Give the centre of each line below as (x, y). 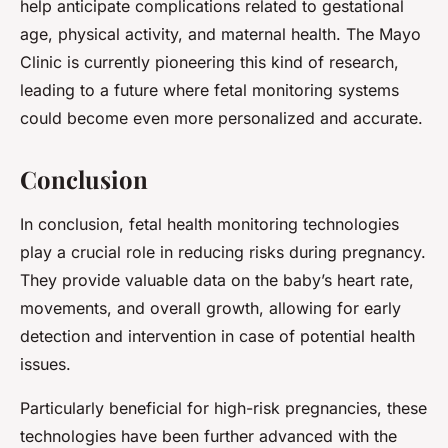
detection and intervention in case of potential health (217, 336)
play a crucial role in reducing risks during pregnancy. (223, 252)
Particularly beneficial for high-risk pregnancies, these (223, 408)
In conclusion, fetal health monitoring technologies (209, 224)
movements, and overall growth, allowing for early (210, 308)
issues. (45, 364)
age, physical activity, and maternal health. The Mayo (220, 34)
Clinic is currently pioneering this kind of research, (209, 62)
